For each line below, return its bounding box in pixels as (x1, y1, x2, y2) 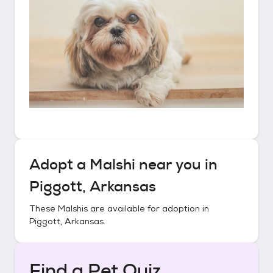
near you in (135, 155, 218, 174)
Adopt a (29, 155, 90, 174)
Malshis (58, 203, 88, 214)
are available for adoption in (88, 203, 209, 214)
